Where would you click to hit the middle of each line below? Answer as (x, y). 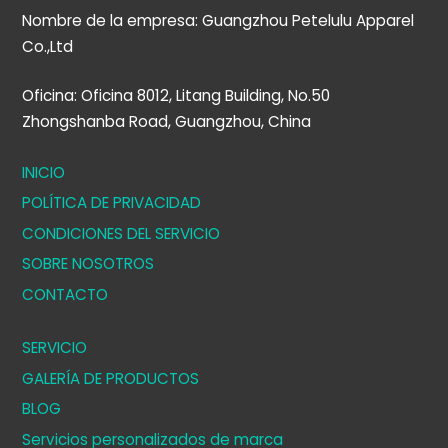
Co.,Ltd (48, 47)
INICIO (44, 172)
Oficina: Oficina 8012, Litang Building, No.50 (176, 95)
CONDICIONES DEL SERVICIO (121, 233)
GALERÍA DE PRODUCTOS (111, 378)
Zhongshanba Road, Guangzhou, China (167, 121)
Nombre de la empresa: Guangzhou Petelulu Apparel (218, 21)
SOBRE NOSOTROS (88, 264)
